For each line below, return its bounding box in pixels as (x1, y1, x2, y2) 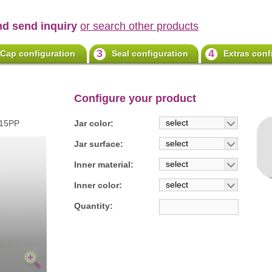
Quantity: (74, 201, 113, 211)
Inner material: (74, 160, 134, 169)
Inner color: (74, 180, 122, 190)
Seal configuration (112, 49, 188, 58)
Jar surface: (74, 139, 123, 149)
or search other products (80, 20, 199, 32)
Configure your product (74, 92, 196, 104)
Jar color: (74, 118, 114, 128)
